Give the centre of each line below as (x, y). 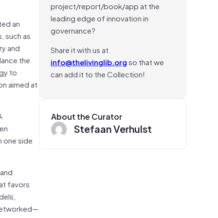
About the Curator (87, 116)
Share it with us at (80, 49)
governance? (73, 30)
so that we (145, 62)
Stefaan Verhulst (113, 128)
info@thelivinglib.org (89, 62)
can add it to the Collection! (98, 74)
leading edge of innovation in (100, 18)
